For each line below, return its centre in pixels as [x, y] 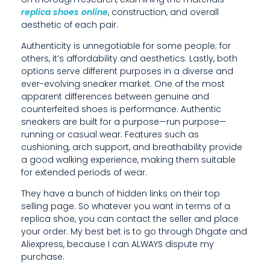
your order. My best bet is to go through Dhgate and [134, 231]
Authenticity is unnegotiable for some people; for [126, 46]
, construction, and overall [163, 12]
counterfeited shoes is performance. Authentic [121, 109]
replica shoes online [64, 12]
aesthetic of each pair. [70, 24]
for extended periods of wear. [84, 172]
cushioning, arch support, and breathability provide [132, 147]
